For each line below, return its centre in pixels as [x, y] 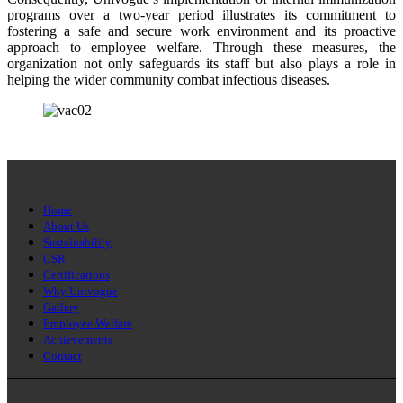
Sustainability [77, 242]
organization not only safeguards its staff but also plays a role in [201, 63]
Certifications [76, 274]
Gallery [61, 307]
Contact [63, 355]
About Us [66, 226]
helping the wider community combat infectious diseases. [169, 79]
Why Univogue [81, 291]
